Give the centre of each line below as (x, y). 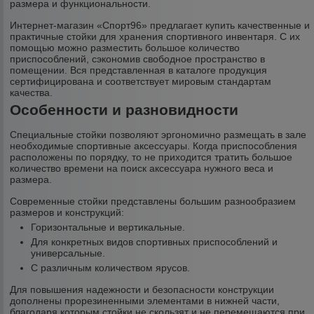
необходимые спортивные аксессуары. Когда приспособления (154, 146)
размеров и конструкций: (67, 212)
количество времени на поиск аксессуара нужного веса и (142, 168)
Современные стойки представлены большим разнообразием (153, 201)
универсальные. (68, 253)
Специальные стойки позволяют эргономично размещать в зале (158, 135)
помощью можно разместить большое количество (125, 48)
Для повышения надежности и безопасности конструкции (142, 289)
